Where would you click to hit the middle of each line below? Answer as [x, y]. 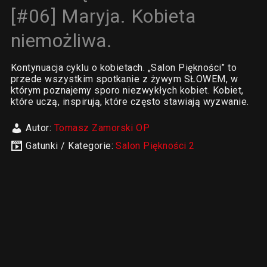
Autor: [40, 128]
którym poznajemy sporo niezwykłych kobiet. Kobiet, [127, 90]
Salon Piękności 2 [155, 146]
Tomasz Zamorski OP [102, 128]
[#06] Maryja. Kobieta [103, 16]
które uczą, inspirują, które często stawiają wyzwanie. [130, 102]
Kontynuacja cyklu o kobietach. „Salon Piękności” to [124, 68]
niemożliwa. [61, 41]
